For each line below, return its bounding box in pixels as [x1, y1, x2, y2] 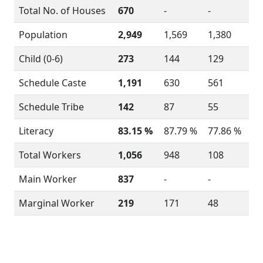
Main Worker [19, 173, 77, 186]
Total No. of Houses [19, 4, 106, 17]
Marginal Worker [19, 197, 95, 210]
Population [19, 28, 68, 41]
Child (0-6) [19, 52, 63, 65]
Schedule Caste [19, 76, 86, 89]
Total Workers [19, 149, 81, 161]
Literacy [19, 124, 53, 137]
